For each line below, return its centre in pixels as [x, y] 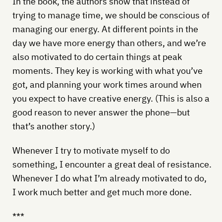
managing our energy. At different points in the [105, 29]
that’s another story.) [54, 126]
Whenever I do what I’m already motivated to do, [109, 178]
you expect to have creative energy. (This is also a [111, 98]
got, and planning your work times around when [107, 84]
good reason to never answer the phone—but [101, 112]
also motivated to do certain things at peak [97, 56]
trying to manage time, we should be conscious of [111, 15]
